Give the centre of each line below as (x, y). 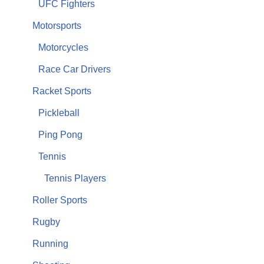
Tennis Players (75, 179)
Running (50, 244)
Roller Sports (60, 200)
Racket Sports (62, 91)
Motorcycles (63, 48)
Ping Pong (60, 135)
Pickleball (59, 113)
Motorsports (57, 26)
